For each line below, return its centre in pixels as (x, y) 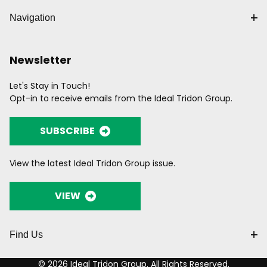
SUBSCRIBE (67, 131)
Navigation (32, 18)
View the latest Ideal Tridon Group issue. (92, 163)
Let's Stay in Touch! (50, 86)
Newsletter (41, 60)
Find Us (26, 235)
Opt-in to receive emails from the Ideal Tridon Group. (121, 98)
